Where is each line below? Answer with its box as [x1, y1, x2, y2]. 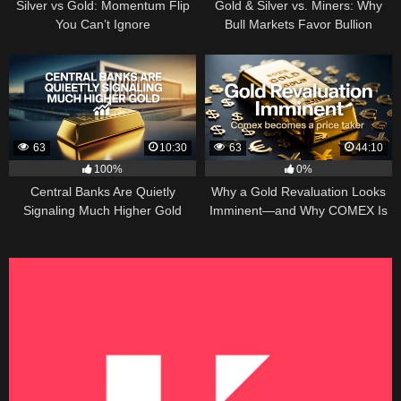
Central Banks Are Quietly [30, 183, 175, 199]
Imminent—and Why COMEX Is [209, 202, 388, 218]
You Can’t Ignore [55, 16, 150, 31]
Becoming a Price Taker [231, 221, 366, 236]
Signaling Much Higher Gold [23, 202, 182, 218]
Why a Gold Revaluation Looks [211, 183, 386, 199]
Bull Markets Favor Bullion [225, 16, 372, 31]
